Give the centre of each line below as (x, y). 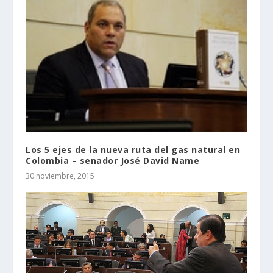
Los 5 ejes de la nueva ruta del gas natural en (133, 150)
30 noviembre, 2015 (60, 176)
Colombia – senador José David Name (113, 161)
